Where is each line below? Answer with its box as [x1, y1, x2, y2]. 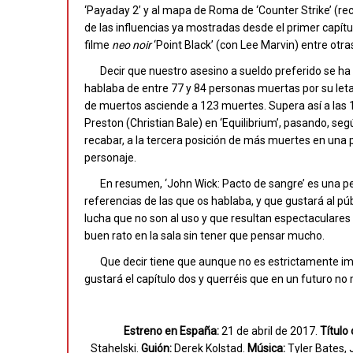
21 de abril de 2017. [219, 325, 320, 337]
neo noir [112, 39, 154, 51]
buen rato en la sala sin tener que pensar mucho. [84, 229, 325, 242]
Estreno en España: [124, 325, 219, 337]
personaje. [84, 151, 136, 164]
